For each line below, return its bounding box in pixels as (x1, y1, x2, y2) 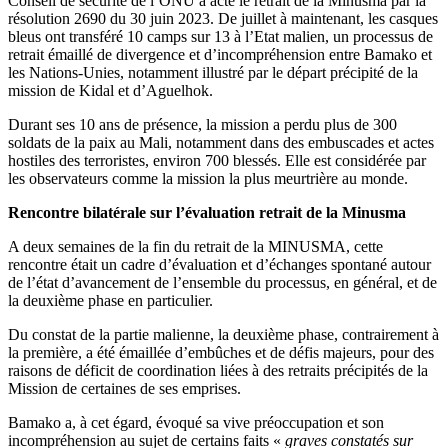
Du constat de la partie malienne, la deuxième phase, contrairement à (8, 325, 439, 343)
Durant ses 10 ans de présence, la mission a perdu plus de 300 (8, 115, 397, 133)
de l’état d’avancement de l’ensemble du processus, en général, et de (8, 273, 437, 291)
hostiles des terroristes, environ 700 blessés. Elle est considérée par (8, 151, 426, 169)
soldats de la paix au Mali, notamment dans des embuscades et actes (8, 133, 434, 151)
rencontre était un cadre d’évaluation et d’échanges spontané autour (8, 255, 431, 273)
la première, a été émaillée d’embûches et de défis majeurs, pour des (8, 343, 434, 361)
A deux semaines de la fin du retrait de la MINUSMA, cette (8, 237, 383, 255)
